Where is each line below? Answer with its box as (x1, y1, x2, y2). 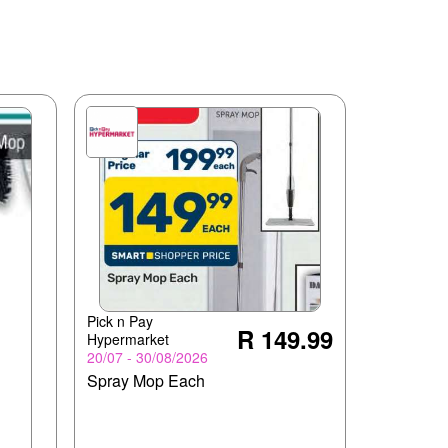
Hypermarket (86, 328, 169, 349)
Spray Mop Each (86, 368, 205, 392)
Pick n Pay (86, 310, 153, 331)
